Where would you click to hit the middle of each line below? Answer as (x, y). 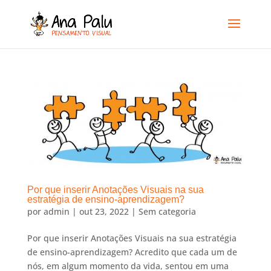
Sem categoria (167, 211)
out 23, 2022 (104, 211)
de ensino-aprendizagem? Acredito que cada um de (132, 252)
